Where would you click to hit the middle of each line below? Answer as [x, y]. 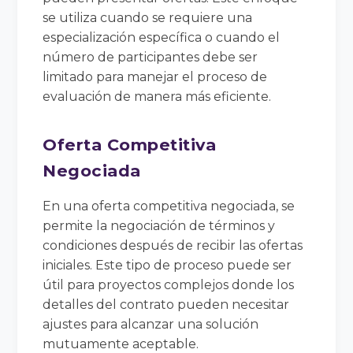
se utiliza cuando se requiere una [148, 17]
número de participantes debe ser [150, 57]
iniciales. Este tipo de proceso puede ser [167, 265]
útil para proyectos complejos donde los [169, 284]
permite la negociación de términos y [159, 225]
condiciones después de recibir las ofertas [173, 245]
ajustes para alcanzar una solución [151, 324]
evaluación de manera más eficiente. [157, 96]
